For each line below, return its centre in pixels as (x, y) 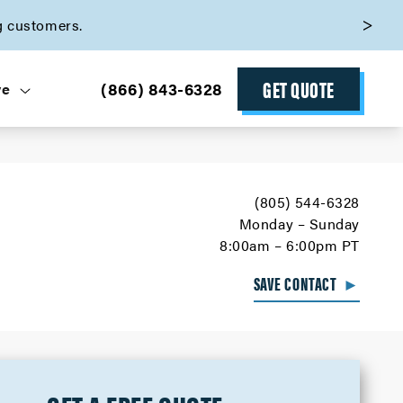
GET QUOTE (299, 89)
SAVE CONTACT (298, 283)
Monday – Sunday (299, 224)
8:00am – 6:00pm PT (290, 245)
